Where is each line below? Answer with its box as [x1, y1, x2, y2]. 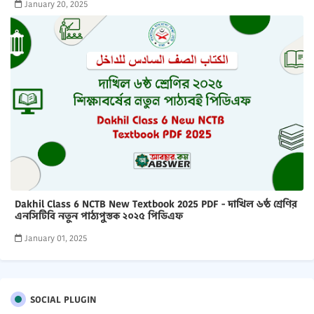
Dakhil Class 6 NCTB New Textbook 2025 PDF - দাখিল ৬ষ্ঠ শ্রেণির [15, 196, 297, 211]
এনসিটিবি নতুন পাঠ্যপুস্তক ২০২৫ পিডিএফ [15, 208, 183, 223]
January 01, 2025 [25, 231, 87, 244]
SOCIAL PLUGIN [30, 292, 97, 306]
